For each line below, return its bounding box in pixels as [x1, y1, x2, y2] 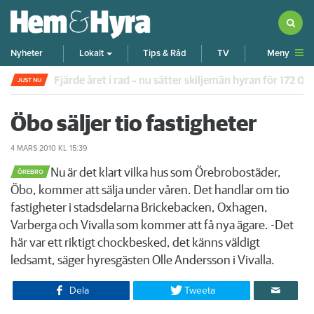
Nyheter [11, 48, 43, 60]
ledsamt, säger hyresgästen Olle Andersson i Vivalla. [11, 254, 275, 267]
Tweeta [184, 284, 216, 296]
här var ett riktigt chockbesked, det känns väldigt [11, 236, 260, 250]
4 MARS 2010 [11, 143, 56, 153]
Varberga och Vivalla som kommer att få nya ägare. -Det [11, 219, 294, 232]
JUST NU [18, 76, 41, 84]
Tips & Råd [142, 48, 186, 60]
